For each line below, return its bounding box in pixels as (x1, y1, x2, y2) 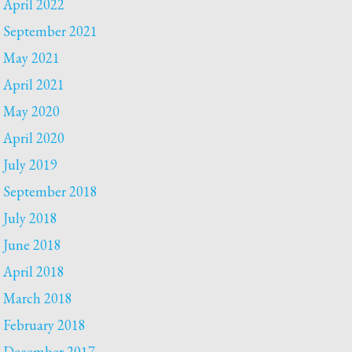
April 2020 (3, 129, 65, 147)
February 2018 (3, 316, 86, 334)
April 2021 (3, 75, 65, 93)
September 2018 (3, 182, 98, 200)
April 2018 (3, 262, 65, 280)
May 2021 (3, 49, 60, 67)
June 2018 (3, 236, 62, 254)
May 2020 (3, 102, 60, 120)
